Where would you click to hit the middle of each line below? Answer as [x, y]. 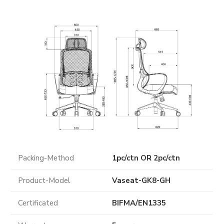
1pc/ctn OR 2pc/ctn [146, 158]
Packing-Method [46, 158]
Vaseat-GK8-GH [141, 181]
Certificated [38, 203]
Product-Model [44, 181]
